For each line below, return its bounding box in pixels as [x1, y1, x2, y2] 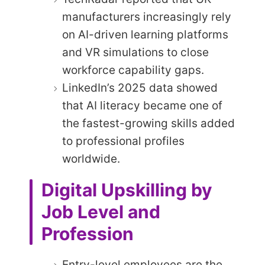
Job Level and [41, 201, 160, 223]
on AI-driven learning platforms [62, 28, 228, 42]
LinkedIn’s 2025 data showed [62, 81, 218, 95]
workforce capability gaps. [62, 63, 204, 77]
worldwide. [62, 152, 120, 166]
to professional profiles [62, 134, 185, 148]
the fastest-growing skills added [62, 117, 235, 131]
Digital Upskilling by [41, 179, 212, 201]
